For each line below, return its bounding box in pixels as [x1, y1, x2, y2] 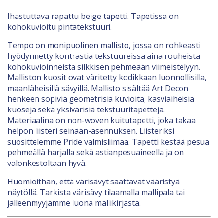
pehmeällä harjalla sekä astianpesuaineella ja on [7, 146, 184, 158]
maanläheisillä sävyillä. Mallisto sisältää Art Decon [7, 82, 188, 93]
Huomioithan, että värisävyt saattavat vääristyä [7, 176, 180, 187]
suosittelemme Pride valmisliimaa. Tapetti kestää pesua [7, 136, 209, 147]
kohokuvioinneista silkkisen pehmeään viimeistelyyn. [7, 61, 200, 72]
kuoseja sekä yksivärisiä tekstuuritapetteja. [7, 104, 165, 115]
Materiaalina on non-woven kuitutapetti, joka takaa [7, 114, 196, 126]
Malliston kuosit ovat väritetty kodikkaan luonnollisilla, [7, 72, 207, 83]
